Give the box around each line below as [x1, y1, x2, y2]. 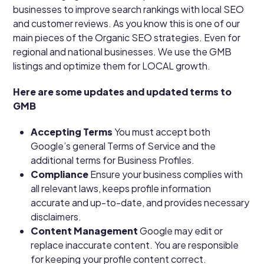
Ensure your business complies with [90, 167, 243, 180]
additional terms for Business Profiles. [31, 153, 195, 166]
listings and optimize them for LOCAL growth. [13, 59, 211, 72]
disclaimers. [31, 210, 82, 223]
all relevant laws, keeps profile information [31, 181, 212, 194]
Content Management [31, 224, 138, 237]
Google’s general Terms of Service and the [31, 139, 216, 152]
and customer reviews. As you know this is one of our [13, 16, 240, 29]
